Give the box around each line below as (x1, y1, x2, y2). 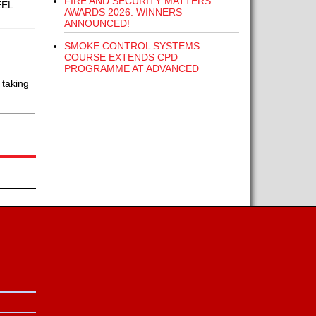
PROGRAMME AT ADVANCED (63, 63, 199, 74)
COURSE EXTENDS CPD (63, 51, 178, 63)
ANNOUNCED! (63, 18, 130, 29)
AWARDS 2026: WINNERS (63, 6, 182, 18)
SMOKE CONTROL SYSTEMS (63, 40, 200, 51)
